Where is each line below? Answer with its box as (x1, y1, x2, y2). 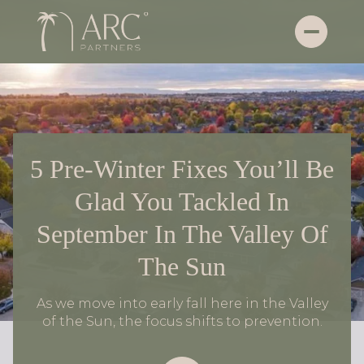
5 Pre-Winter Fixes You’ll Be (30, 154, 334, 184)
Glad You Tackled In (75, 187, 289, 216)
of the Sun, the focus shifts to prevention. (41, 314, 323, 329)
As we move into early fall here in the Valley (36, 296, 328, 311)
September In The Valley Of (36, 219, 328, 249)
